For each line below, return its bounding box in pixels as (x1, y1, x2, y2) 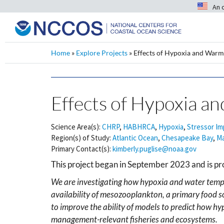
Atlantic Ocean (112, 133, 158, 142)
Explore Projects (76, 48, 127, 57)
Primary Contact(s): (51, 144, 111, 153)
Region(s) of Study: (51, 133, 111, 142)
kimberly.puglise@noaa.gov (112, 144, 196, 153)
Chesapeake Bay (161, 133, 213, 142)
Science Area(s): (51, 122, 100, 131)
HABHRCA (123, 122, 155, 131)
